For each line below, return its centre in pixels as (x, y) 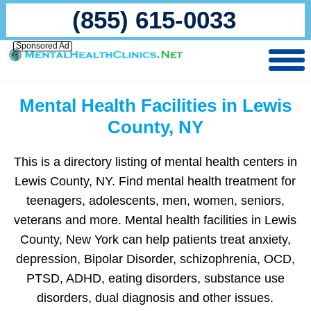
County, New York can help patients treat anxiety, (155, 239)
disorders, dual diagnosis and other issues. (155, 298)
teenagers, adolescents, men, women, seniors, (155, 201)
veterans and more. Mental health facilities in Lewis (155, 220)
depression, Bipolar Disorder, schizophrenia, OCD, (155, 259)
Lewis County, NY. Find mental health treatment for (155, 181)
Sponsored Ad (42, 46)
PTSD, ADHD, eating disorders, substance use (155, 278)
